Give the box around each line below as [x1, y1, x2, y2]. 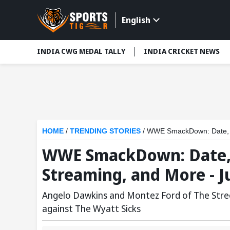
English [121, 14, 150, 26]
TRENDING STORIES [70, 126, 141, 135]
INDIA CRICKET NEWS [144, 46, 220, 56]
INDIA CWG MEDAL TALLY [37, 46, 125, 56]
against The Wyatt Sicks [42, 202, 141, 215]
